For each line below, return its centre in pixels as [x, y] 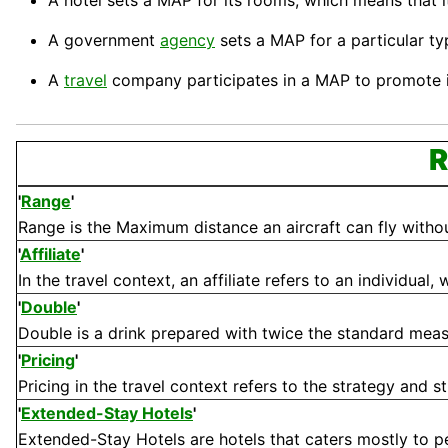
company [147, 80]
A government [104, 40]
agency [187, 40]
